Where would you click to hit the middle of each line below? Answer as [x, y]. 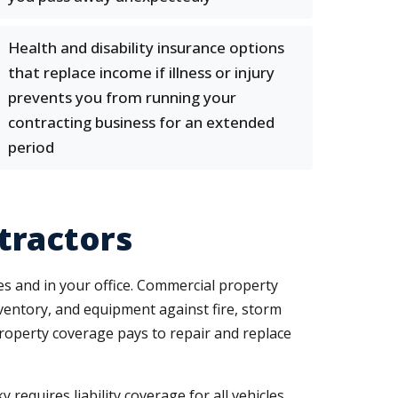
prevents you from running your [122, 97]
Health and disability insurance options [146, 48]
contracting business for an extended [141, 122]
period [31, 147]
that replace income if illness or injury [141, 72]
